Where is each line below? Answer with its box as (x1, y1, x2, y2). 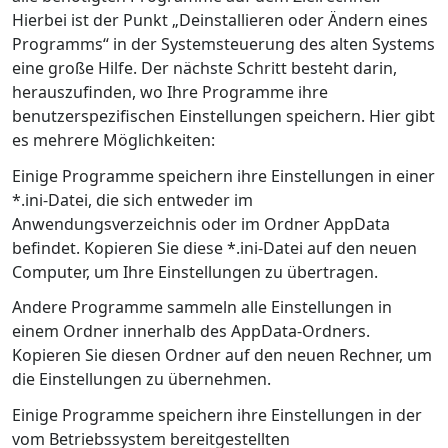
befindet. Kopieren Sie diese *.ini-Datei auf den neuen (12, 236, 417, 259)
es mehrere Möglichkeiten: (12, 129, 215, 152)
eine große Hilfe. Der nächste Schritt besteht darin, (12, 57, 397, 80)
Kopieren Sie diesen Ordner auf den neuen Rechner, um (12, 344, 432, 367)
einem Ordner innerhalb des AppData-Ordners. (12, 320, 370, 343)
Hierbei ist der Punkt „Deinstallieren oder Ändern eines (12, 9, 428, 32)
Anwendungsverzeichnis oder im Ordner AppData (12, 212, 390, 235)
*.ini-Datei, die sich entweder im (12, 188, 253, 211)
